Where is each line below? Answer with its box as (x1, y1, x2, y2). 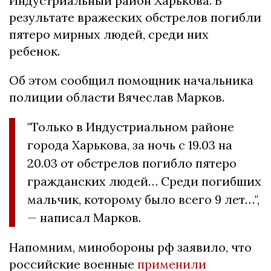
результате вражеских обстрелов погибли (9, 9, 261, 25)
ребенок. (9, 43, 60, 59)
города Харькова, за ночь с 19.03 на (27, 137, 232, 152)
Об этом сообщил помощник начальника (9, 72, 253, 88)
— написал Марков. (27, 209, 141, 225)
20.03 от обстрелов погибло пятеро (27, 155, 237, 171)
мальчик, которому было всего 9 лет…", (27, 191, 260, 207)
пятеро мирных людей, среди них (9, 26, 209, 42)
